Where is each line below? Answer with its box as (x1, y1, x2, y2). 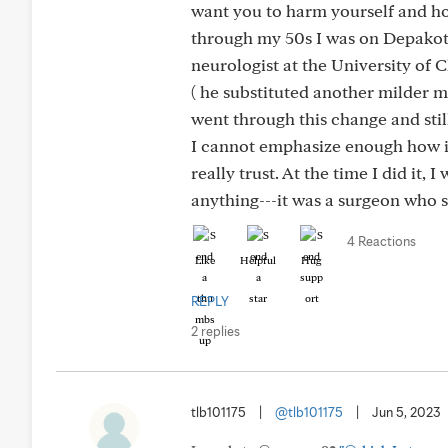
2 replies (191, 323, 240, 339)
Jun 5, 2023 (372, 404, 441, 420)
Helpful (240, 253, 276, 267)
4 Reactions (347, 233, 416, 249)
